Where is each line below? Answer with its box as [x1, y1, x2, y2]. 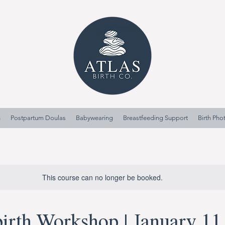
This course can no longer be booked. [42, 172, 163, 182]
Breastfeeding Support [123, 114, 188, 122]
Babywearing [76, 114, 113, 122]
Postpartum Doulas [11, 114, 66, 122]
